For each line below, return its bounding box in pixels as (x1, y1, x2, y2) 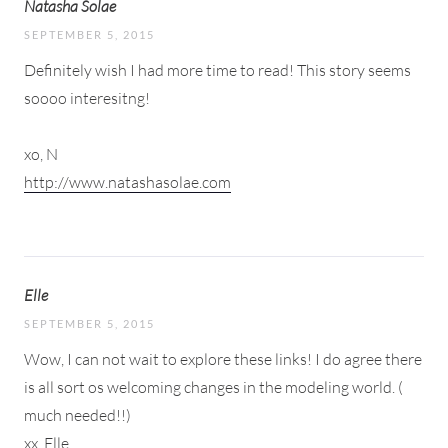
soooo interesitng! (24, 87, 150, 108)
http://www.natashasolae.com (24, 171, 231, 192)
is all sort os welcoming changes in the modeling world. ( (24, 376, 403, 397)
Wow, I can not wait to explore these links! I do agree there (24, 348, 422, 369)
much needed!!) (24, 404, 131, 425)
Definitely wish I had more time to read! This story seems (24, 59, 411, 80)
